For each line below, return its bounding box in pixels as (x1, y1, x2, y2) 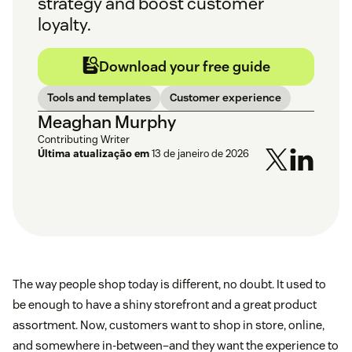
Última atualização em (38, 147, 149, 161)
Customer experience (170, 90, 281, 105)
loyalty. (38, 13, 91, 36)
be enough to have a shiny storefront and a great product (13, 297, 317, 313)
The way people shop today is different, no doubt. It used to (13, 277, 326, 292)
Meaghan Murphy (38, 111, 176, 134)
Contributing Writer (38, 133, 130, 147)
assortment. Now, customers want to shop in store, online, (13, 317, 324, 333)
